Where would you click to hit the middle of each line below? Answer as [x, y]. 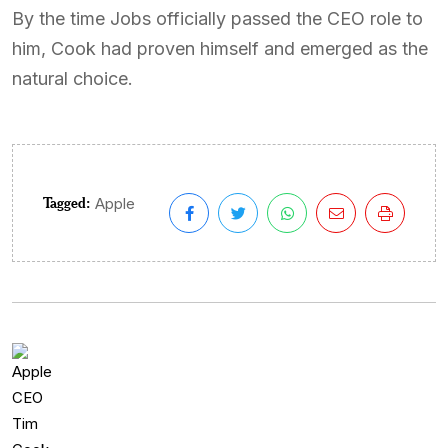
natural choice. [72, 78]
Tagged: [66, 202]
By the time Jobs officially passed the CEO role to [217, 18]
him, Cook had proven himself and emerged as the [220, 48]
